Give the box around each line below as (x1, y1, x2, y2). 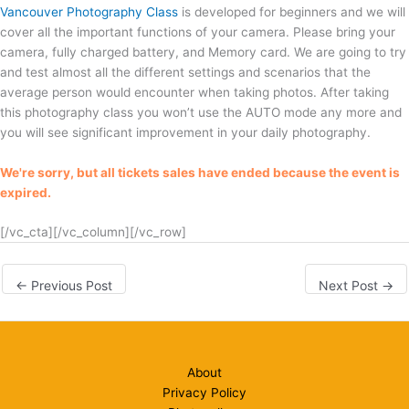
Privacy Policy (163, 385, 246, 401)
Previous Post (27, 277, 112, 293)
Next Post (319, 277, 382, 293)
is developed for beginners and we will (178, 4, 405, 19)
